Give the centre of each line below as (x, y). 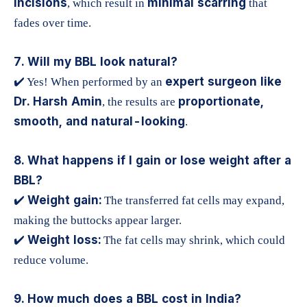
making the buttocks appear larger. (98, 221)
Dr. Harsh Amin (58, 102)
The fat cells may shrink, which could (193, 241)
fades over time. (52, 23)
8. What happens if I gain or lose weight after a (152, 161)
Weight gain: (64, 200)
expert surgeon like (223, 82)
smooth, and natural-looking (99, 122)
